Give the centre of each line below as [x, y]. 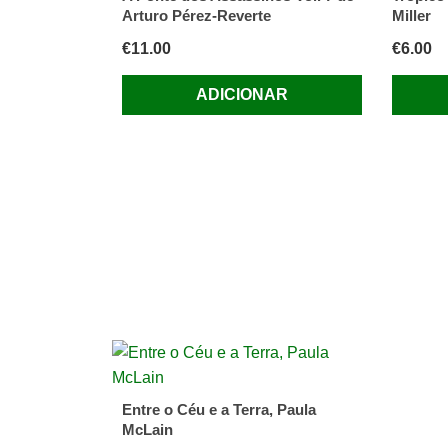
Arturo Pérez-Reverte [196, 15]
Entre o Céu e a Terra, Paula [219, 410]
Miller [411, 15]
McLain [147, 430]
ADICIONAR [241, 94]
